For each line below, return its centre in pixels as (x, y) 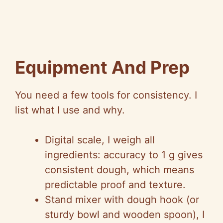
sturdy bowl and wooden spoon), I (125, 215)
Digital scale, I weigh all (100, 140)
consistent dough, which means (119, 170)
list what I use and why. (70, 110)
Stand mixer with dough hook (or (122, 200)
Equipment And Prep (102, 67)
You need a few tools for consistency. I (106, 95)
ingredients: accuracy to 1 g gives (124, 155)
